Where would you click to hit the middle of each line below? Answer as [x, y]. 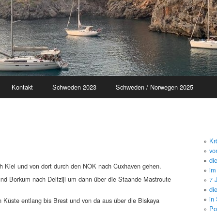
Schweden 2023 [74, 87]
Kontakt [22, 87]
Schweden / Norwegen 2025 [155, 87]
